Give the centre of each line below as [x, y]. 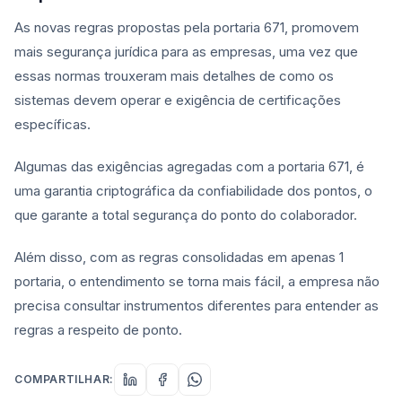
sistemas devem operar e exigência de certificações [178, 100]
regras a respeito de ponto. [98, 330]
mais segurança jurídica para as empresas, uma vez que [186, 52]
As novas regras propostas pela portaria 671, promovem [187, 28]
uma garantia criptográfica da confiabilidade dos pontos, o [193, 191]
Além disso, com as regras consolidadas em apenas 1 [179, 258]
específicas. [54, 125]
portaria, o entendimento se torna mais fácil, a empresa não [197, 282]
